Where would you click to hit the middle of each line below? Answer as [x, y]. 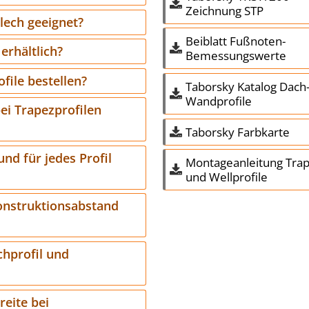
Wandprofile [218, 101]
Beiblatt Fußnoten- [235, 41]
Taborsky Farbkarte [237, 132]
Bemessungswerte [236, 56]
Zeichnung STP [224, 10]
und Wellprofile [226, 177]
